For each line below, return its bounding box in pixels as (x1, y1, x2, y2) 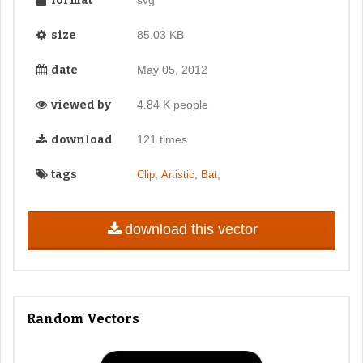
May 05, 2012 (136, 62, 207, 76)
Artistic (160, 168, 194, 181)
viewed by (49, 97, 111, 112)
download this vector (124, 220, 258, 237)
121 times (136, 132, 187, 146)
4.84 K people (136, 97, 208, 111)
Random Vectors (27, 311, 139, 327)
